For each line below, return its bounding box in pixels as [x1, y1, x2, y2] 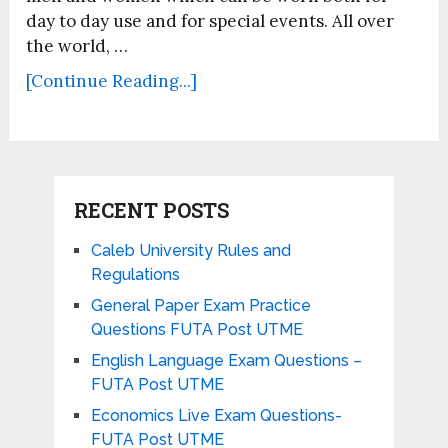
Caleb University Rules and [90, 241, 291, 261]
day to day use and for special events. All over [26, 10, 395, 33]
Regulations [90, 265, 180, 285]
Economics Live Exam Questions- [90, 406, 342, 426]
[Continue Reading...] [26, 70, 198, 93]
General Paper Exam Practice [90, 296, 311, 316]
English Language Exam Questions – [90, 351, 362, 371]
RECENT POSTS [73, 197, 229, 224]
